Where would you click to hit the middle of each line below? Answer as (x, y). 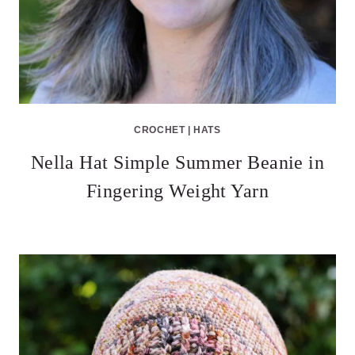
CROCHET (160, 130)
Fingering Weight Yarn (177, 191)
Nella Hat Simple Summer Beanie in (177, 162)
